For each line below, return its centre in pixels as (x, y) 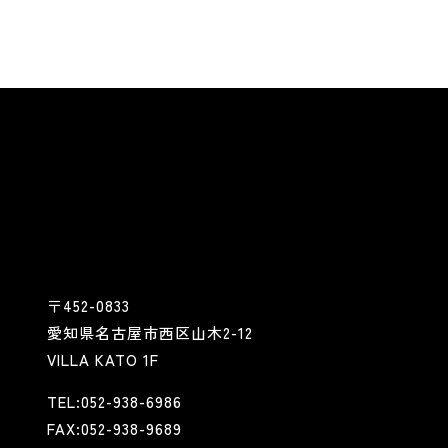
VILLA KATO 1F (103, 360)
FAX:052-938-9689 (114, 429)
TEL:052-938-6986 (114, 402)
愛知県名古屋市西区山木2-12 (150, 333)
